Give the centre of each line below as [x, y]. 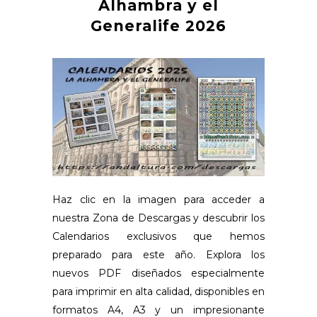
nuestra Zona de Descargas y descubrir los [158, 218]
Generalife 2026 [158, 26]
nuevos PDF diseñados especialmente [158, 273]
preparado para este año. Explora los [158, 254]
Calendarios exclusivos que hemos [158, 236]
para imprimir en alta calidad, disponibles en [158, 291]
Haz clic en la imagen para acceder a [158, 199]
